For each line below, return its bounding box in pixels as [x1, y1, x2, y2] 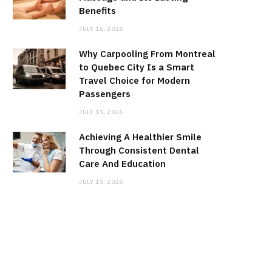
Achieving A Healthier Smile [79, 131, 202, 143]
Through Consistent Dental [79, 144, 199, 157]
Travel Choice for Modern [79, 75, 190, 87]
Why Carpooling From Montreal [79, 48, 216, 60]
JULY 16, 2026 [79, 25, 123, 33]
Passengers [79, 88, 131, 100]
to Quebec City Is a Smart [79, 61, 194, 73]
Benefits [79, 5, 116, 17]
